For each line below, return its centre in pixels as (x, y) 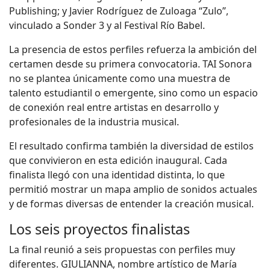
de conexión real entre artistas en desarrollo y (114, 107)
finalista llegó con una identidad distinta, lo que (117, 174)
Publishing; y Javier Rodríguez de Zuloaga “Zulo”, (119, 11)
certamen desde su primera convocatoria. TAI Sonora (130, 64)
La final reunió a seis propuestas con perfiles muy (122, 249)
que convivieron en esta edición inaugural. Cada (118, 160)
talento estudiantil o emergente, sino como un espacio (133, 93)
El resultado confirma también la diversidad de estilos (131, 146)
